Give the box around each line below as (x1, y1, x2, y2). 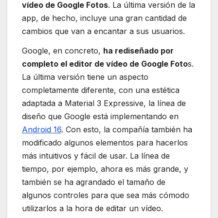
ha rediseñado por (103, 46, 174, 56)
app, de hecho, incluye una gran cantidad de (22, 13, 187, 23)
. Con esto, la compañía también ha (61, 125, 192, 135)
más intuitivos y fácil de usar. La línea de (22, 151, 170, 161)
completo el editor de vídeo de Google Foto (22, 59, 188, 69)
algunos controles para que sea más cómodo (22, 190, 189, 200)
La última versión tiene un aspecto (22, 72, 148, 82)
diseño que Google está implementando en (22, 111, 179, 122)
